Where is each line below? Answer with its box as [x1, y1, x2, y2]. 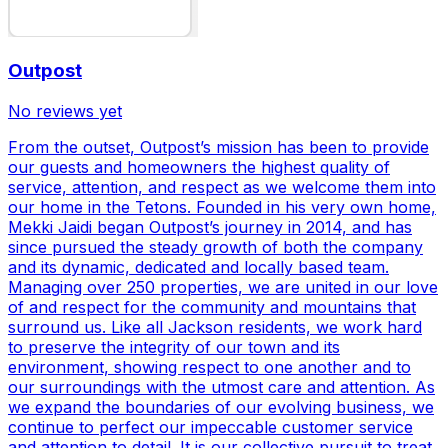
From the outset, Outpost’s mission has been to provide [8, 137, 429, 158]
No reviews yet [8, 101, 122, 122]
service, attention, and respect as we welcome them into [8, 177, 436, 198]
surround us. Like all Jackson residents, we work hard [8, 317, 422, 338]
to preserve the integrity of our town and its [8, 337, 340, 358]
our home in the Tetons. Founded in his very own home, [8, 197, 436, 218]
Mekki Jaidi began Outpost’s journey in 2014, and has [8, 217, 412, 238]
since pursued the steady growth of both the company [8, 237, 423, 258]
